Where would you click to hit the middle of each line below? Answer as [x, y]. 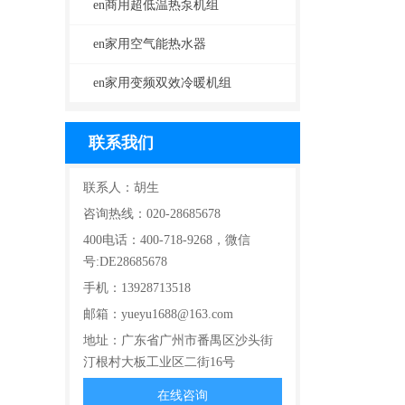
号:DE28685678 [125, 261]
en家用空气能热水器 [150, 43]
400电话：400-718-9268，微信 [167, 240]
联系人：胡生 [121, 187]
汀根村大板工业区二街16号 [159, 362]
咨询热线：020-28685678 [152, 213]
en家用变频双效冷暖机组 [162, 82]
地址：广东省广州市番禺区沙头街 [178, 340]
